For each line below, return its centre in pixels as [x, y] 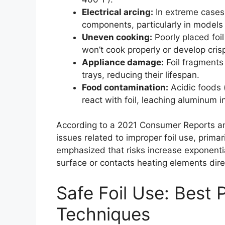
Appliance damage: [123, 62]
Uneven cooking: [117, 37]
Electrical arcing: [118, 12]
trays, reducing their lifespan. [141, 75]
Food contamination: [125, 87]
